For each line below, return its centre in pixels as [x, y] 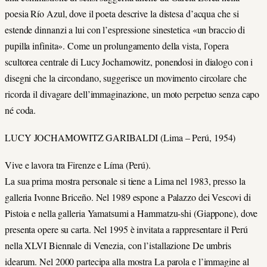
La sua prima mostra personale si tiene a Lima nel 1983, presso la [125, 181]
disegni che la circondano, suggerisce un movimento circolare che [126, 77]
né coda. [21, 110]
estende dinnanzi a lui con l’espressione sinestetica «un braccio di [125, 29]
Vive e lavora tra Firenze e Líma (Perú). [78, 165]
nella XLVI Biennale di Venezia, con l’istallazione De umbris [118, 246]
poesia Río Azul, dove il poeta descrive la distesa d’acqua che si [122, 13]
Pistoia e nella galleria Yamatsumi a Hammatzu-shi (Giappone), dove [131, 213]
